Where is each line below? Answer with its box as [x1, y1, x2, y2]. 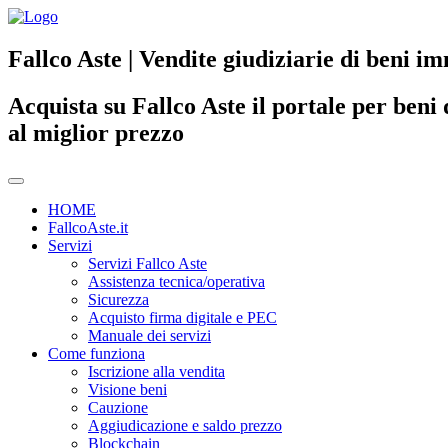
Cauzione [88, 398, 148, 416]
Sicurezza [88, 290, 149, 308]
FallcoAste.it [48, 218, 128, 236]
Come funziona [48, 344, 145, 362]
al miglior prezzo [8, 119, 184, 146]
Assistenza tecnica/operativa [88, 272, 265, 290]
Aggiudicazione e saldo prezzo [88, 416, 282, 434]
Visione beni [88, 380, 167, 398]
